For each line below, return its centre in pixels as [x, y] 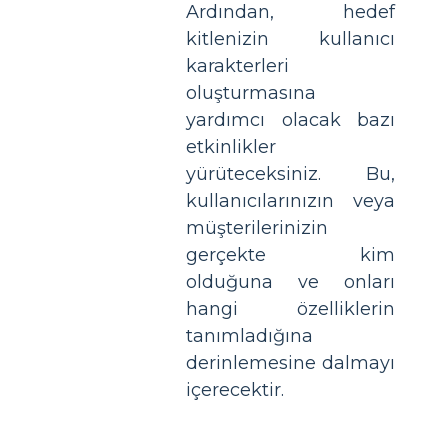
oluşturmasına [251, 93]
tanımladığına [249, 336]
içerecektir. [235, 390]
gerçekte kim [290, 255]
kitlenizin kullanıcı [290, 39]
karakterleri [237, 66]
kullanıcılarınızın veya [290, 201]
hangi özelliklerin [290, 309]
